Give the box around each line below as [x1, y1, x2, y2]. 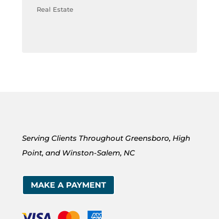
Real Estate [36, 5, 73, 13]
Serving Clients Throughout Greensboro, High [22, 133, 190, 143]
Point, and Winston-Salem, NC [22, 148, 135, 157]
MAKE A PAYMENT [30, 180, 106, 190]
